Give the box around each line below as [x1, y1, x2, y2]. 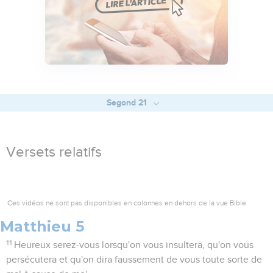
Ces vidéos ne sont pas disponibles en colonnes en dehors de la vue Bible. [7, 199, 248, 208]
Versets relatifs [6, 145, 102, 160]
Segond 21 [106, 97, 149, 108]
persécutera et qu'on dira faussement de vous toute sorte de [6, 255, 262, 265]
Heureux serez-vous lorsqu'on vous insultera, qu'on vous [14, 240, 254, 250]
